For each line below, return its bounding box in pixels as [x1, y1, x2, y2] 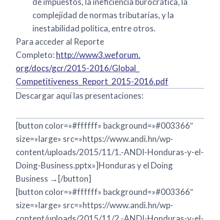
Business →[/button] [16, 173, 91, 184]
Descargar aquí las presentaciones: [16, 90, 143, 101]
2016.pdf [134, 76, 168, 87]
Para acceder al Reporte [16, 36, 104, 47]
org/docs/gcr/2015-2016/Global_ [16, 63, 139, 74]
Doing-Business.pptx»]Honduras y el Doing [16, 160, 173, 171]
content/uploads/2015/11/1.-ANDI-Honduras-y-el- [16, 147, 204, 158]
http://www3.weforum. [56, 50, 140, 60]
